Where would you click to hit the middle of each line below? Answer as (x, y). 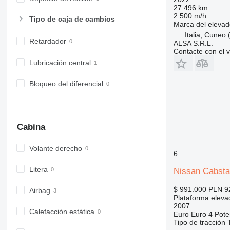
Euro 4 (202, 214)
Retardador (47, 41)
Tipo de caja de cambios (72, 19)
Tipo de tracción (199, 222)
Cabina (31, 127)
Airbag (40, 190)
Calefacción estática (62, 212)
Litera (38, 169)
